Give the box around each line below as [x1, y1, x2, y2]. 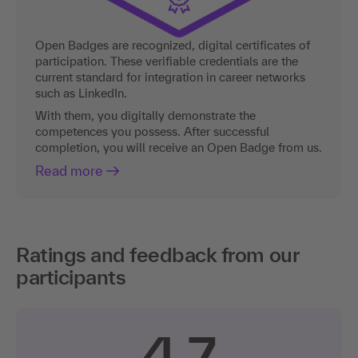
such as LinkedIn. [35, 86, 127, 101]
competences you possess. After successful [35, 125, 269, 139]
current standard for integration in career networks [35, 70, 305, 85]
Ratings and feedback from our [16, 243, 299, 267]
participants [16, 265, 126, 289]
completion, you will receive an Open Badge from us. [35, 141, 322, 155]
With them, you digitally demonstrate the [35, 109, 256, 123]
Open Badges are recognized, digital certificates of [35, 38, 310, 53]
